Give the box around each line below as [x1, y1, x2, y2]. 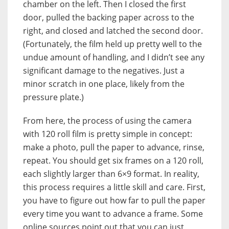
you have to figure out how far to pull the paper [23, 194, 205, 206]
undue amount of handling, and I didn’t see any [23, 51, 204, 63]
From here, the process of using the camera [23, 114, 192, 126]
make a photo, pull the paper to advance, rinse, [23, 141, 204, 153]
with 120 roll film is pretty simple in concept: [23, 128, 192, 140]
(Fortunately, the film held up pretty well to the [23, 38, 202, 50]
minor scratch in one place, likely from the [23, 78, 185, 89]
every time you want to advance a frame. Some [23, 208, 203, 219]
